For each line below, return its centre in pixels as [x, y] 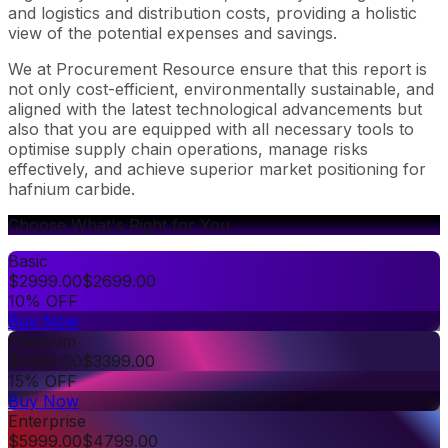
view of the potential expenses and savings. [172, 32]
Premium [42, 340]
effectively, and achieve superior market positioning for [217, 168]
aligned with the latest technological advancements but [215, 108]
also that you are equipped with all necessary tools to [211, 128]
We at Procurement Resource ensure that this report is [217, 68]
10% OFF [43, 300]
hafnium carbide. [71, 188]
